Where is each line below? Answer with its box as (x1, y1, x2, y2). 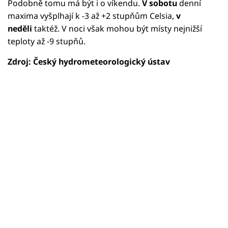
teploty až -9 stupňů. (8, 35, 85, 47)
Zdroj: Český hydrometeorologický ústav (8, 55, 170, 67)
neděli (8, 22, 32, 34)
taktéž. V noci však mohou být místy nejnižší (32, 22, 202, 34)
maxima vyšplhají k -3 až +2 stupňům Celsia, (8, 10, 176, 21)
